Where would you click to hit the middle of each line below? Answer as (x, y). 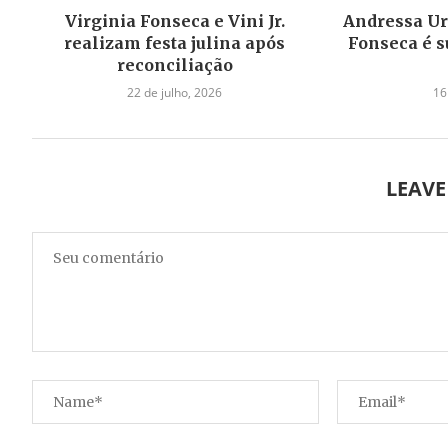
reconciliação (174, 64)
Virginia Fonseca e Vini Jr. (174, 20)
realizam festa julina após (175, 42)
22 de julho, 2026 (175, 92)
